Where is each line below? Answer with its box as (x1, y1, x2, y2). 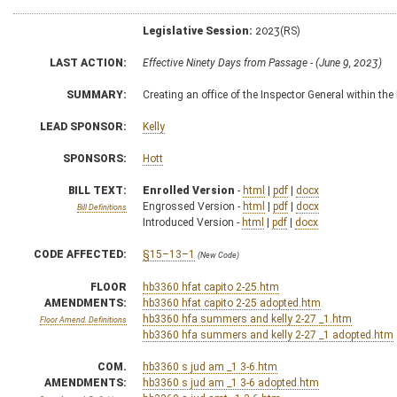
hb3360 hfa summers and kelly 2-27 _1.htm (143, 312, 352, 325)
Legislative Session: (143, 24, 253, 37)
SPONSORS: (63, 152, 127, 165)
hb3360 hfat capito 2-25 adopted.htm (143, 296, 321, 309)
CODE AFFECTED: (34, 247, 127, 261)
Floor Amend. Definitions (40, 315, 127, 324)
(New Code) (198, 250, 239, 260)
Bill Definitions (77, 202, 127, 212)
